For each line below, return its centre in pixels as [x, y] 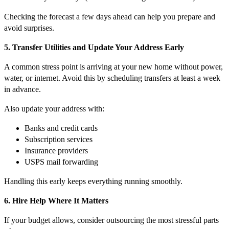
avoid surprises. [29, 28]
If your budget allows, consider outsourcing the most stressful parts [111, 220]
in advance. [22, 89]
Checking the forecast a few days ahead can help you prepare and [110, 17]
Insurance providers [56, 151]
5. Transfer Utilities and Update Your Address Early [94, 48]
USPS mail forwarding [61, 162]
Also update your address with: [54, 109]
